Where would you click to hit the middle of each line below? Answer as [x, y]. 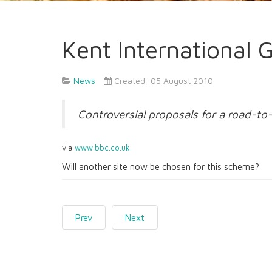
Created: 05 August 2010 [164, 80]
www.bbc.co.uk [102, 148]
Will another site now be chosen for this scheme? [161, 166]
